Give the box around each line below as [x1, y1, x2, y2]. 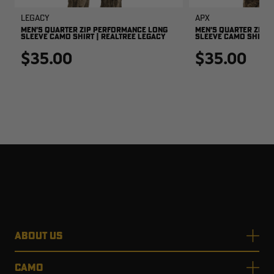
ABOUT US [15, 229, 62, 242]
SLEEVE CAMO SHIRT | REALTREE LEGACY [21, 32, 166, 42]
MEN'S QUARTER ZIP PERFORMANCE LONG [21, 25, 168, 35]
